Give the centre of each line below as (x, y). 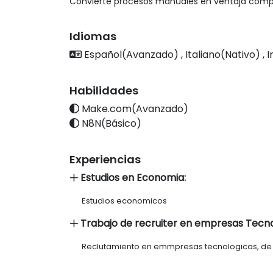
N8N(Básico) (110, 123)
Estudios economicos (124, 201)
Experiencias (105, 159)
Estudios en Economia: (132, 178)
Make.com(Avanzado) (134, 109)
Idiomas (93, 36)
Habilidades (104, 90)
